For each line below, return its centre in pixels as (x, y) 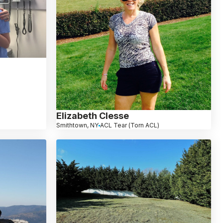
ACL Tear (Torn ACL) (129, 125)
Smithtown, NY (77, 125)
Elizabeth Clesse (92, 116)
